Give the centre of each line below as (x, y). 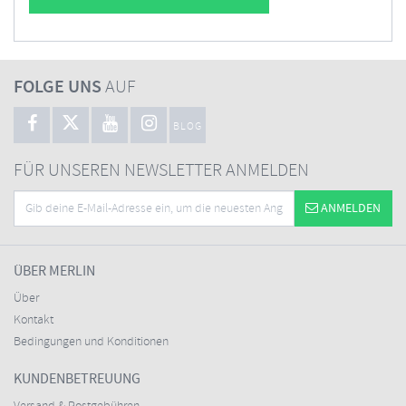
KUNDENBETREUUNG (77, 379)
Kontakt (34, 320)
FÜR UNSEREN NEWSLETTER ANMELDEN (161, 171)
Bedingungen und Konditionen (91, 342)
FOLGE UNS (58, 87)
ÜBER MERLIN (54, 271)
